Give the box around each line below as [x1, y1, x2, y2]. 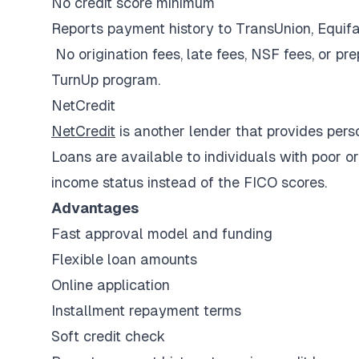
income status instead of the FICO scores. [51, 174, 327, 191]
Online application [51, 276, 170, 293]
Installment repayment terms [51, 302, 241, 319]
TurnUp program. [51, 71, 164, 88]
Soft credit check [51, 328, 165, 345]
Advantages [51, 200, 139, 216]
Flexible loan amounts [51, 251, 197, 268]
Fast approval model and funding [51, 225, 272, 242]
